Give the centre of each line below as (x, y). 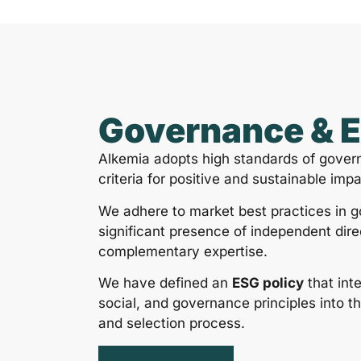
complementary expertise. (183, 251)
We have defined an (165, 283)
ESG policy (268, 283)
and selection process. (172, 324)
